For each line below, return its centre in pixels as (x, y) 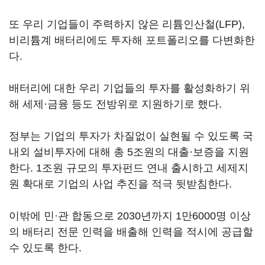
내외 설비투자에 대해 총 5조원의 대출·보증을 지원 (129, 152)
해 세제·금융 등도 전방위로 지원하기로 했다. (115, 104)
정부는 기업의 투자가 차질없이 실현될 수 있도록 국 (131, 136)
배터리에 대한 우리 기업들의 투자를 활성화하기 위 (130, 88)
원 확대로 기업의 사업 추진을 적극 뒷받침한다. (120, 184)
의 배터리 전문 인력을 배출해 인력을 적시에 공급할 (131, 232)
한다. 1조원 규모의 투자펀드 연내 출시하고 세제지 (129, 168)
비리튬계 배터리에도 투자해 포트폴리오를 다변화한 (132, 40)
